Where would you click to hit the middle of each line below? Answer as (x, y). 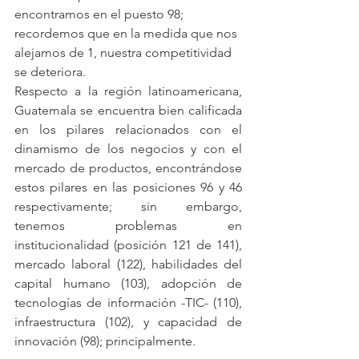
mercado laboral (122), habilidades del (128, 264)
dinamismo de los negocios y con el (128, 149)
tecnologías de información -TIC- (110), (128, 303)
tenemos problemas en (128, 226)
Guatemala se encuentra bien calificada (128, 111)
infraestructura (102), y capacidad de (128, 322)
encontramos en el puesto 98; (101, 14)
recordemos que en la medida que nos (127, 34)
